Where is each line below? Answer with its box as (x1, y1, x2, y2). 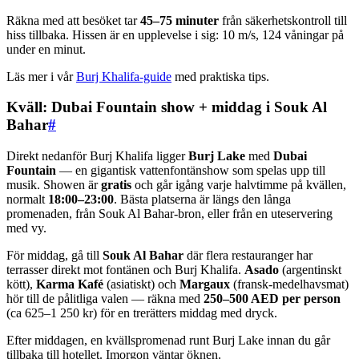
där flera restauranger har (184, 248, 313, 263)
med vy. (6, 221, 46, 236)
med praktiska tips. (171, 69, 269, 83)
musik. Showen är (6, 178, 101, 192)
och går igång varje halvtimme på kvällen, (131, 178, 346, 192)
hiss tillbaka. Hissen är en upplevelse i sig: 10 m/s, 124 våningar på (6, 27, 344, 42)
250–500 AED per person (204, 292, 341, 306)
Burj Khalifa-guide (76, 69, 171, 83)
